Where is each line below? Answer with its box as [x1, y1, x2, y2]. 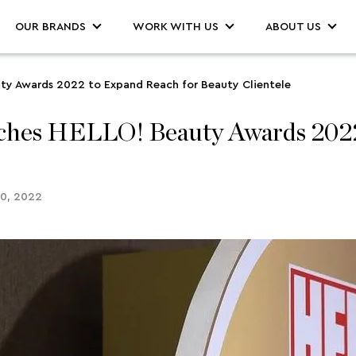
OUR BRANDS [15, 21, 86, 33]
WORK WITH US [133, 21, 219, 33]
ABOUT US [265, 21, 321, 33]
